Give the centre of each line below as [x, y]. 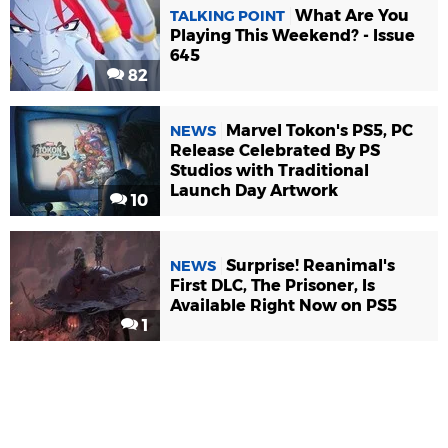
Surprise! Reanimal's [310, 266]
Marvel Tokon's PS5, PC [319, 131]
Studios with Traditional [269, 171]
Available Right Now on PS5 [283, 306]
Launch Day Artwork [254, 191]
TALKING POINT [227, 16]
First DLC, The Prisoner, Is [272, 286]
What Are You [352, 16]
